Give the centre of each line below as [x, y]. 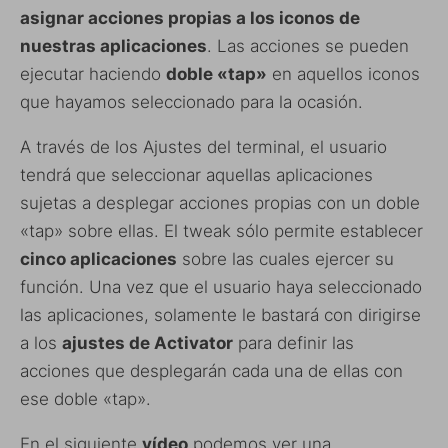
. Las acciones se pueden [308, 46]
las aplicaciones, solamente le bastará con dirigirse [220, 315]
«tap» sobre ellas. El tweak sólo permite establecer [221, 231]
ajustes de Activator [147, 343]
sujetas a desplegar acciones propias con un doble [220, 203]
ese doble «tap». [85, 399]
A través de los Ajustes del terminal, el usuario [203, 147]
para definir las [293, 343]
